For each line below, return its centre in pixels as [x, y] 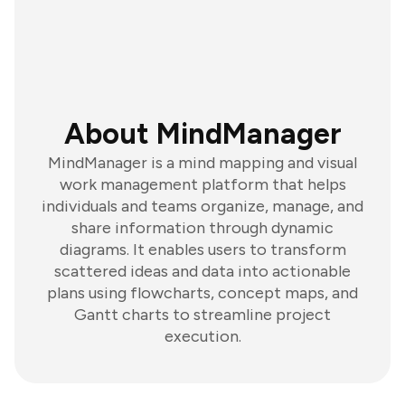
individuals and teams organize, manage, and [202, 206]
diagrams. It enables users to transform [202, 250]
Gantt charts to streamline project [202, 315]
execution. [202, 336]
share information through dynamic [202, 228]
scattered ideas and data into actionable [202, 271]
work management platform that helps [202, 184]
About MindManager [202, 134]
